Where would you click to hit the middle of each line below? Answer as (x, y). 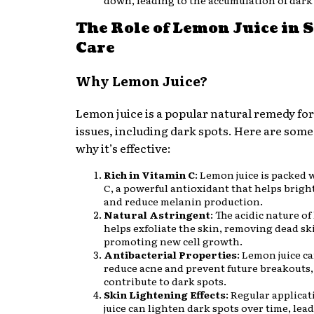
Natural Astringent (157, 215)
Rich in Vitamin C (149, 175)
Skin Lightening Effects (165, 295)
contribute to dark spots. (165, 281)
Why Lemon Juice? (142, 81)
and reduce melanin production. (183, 202)
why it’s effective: (123, 148)
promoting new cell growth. (173, 241)
